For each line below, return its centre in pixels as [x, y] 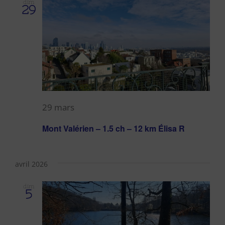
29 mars [58, 107]
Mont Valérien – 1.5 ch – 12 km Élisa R [114, 129]
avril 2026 [31, 164]
